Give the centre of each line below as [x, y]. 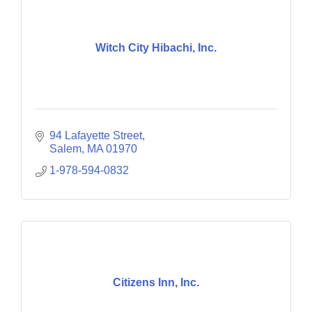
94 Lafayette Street [96, 136]
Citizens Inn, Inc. [156, 282]
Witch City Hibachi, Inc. [156, 47]
